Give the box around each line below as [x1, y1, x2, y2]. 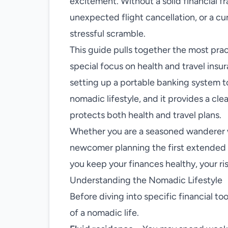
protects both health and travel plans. [70, 109, 221, 121]
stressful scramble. [70, 28, 146, 39]
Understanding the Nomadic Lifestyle [70, 175, 222, 186]
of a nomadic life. [70, 207, 139, 218]
